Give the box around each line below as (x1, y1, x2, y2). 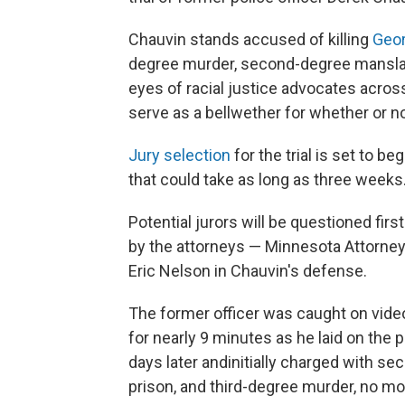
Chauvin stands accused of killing (128, 30, 372, 50)
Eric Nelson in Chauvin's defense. (128, 261, 367, 281)
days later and (128, 353, 228, 372)
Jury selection (128, 146, 231, 165)
